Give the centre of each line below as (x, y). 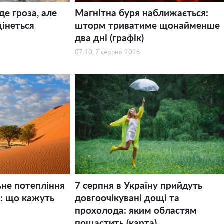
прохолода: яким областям (136, 210)
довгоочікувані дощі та (127, 198)
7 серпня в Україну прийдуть (138, 185)
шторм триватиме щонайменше (147, 25)
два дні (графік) (109, 38)
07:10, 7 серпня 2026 (107, 52)
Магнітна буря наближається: (141, 13)
